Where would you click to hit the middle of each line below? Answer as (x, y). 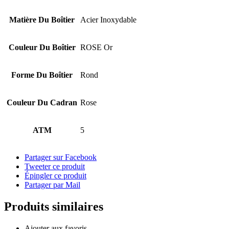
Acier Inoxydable (108, 20)
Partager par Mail (52, 185)
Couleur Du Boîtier (42, 48)
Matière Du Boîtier (42, 20)
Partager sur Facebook (61, 157)
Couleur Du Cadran (42, 103)
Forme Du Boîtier (42, 75)
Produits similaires (54, 207)
